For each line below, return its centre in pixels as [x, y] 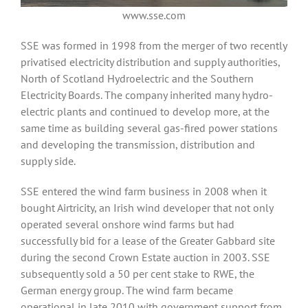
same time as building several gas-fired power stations [149, 128]
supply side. [48, 161]
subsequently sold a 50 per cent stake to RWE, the [137, 274]
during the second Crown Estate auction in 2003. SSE [145, 257]
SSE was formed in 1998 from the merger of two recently [154, 46]
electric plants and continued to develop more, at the [145, 112]
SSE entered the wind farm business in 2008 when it [144, 191]
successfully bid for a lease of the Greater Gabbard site [148, 241]
